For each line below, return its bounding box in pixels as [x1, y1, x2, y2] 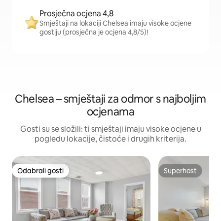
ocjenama [86, 105, 135, 119]
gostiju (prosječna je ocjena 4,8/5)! [39, 28, 148, 37]
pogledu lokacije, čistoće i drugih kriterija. [35, 134, 186, 144]
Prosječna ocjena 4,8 [39, 8, 113, 19]
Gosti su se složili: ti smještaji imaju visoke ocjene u [20, 124, 201, 134]
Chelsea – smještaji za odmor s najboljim [15, 92, 206, 106]
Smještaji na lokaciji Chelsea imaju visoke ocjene [39, 19, 191, 28]
